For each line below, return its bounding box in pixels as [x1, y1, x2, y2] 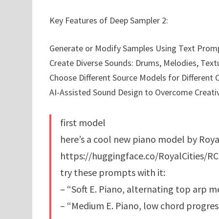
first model [60, 116, 106, 129]
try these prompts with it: [60, 166, 165, 179]
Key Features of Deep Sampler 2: [49, 15, 168, 26]
